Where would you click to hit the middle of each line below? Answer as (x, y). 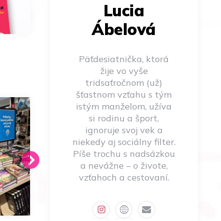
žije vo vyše (124, 71)
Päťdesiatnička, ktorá (124, 59)
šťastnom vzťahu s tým (124, 94)
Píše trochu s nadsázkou (124, 153)
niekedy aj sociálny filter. (124, 142)
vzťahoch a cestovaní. (124, 177)
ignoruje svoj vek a (124, 130)
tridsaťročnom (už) (124, 82)
